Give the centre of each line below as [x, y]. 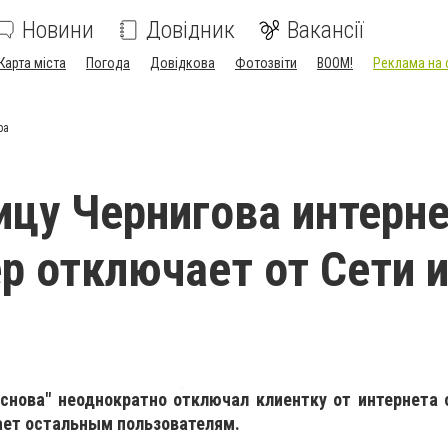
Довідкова [182, 63]
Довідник [190, 30]
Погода [108, 63]
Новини [58, 30]
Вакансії [325, 30]
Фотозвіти [266, 63]
